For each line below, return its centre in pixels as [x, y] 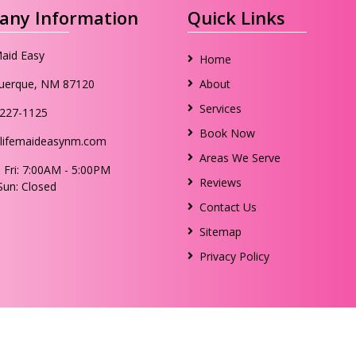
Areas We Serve [240, 158]
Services [220, 108]
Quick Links [236, 17]
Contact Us [228, 207]
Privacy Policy [234, 256]
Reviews [220, 182]
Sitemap [220, 232]
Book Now [227, 133]
